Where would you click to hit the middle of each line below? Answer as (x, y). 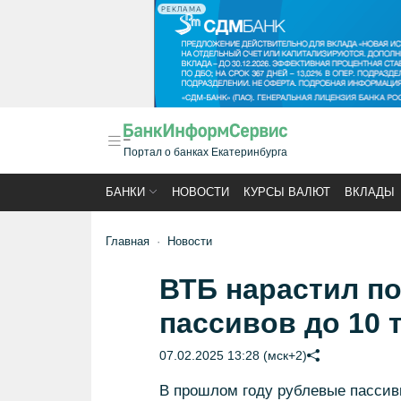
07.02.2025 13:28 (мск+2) (233, 355)
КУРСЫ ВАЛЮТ (287, 192)
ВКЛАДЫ (370, 192)
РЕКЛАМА (182, 9)
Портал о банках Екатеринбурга (205, 152)
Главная (128, 241)
